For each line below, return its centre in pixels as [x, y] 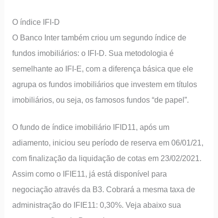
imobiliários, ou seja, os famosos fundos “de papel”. [101, 100]
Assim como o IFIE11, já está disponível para [90, 173]
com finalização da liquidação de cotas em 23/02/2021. [107, 158]
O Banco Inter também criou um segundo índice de [100, 38]
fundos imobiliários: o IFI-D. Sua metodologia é [93, 53]
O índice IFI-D [36, 22]
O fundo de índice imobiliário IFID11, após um [91, 127]
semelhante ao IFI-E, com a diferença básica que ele [103, 69]
